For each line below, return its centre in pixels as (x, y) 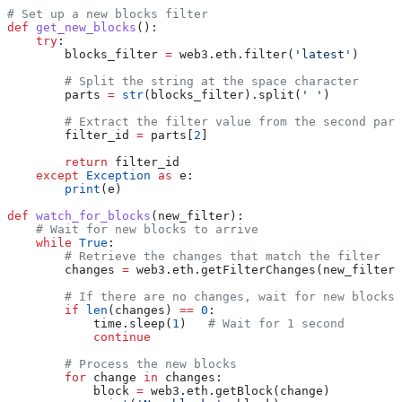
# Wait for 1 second (276, 324)
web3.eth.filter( (233, 55)
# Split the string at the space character (183, 82)
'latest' (323, 55)
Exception (115, 176)
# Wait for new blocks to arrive (133, 230)
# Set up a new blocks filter (108, 14)
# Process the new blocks (122, 364)
